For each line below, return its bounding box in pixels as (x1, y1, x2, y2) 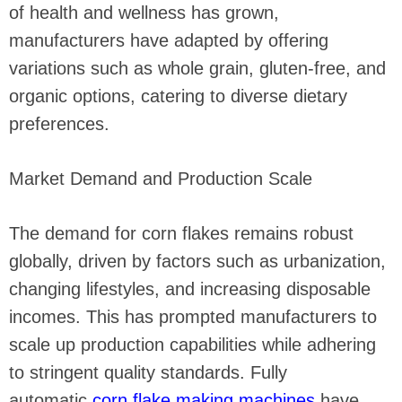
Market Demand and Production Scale (9, 169, 312, 188)
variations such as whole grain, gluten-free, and (9, 58, 386, 78)
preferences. (9, 114, 109, 134)
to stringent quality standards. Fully (9, 363, 287, 382)
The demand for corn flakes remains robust (9, 223, 354, 243)
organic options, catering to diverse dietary (9, 86, 347, 106)
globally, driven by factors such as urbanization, (9, 251, 386, 271)
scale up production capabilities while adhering (9, 335, 376, 354)
